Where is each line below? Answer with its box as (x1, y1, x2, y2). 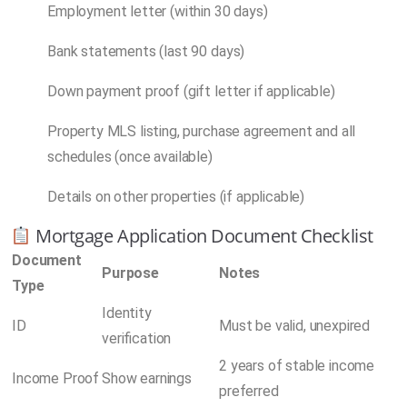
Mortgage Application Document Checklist (31, 223, 373, 248)
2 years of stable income (219, 356, 375, 374)
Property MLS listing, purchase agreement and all (47, 122, 356, 140)
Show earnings (102, 369, 192, 387)
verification (102, 329, 172, 347)
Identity (102, 303, 152, 322)
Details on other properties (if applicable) (47, 187, 305, 205)
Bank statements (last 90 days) (47, 42, 245, 60)
